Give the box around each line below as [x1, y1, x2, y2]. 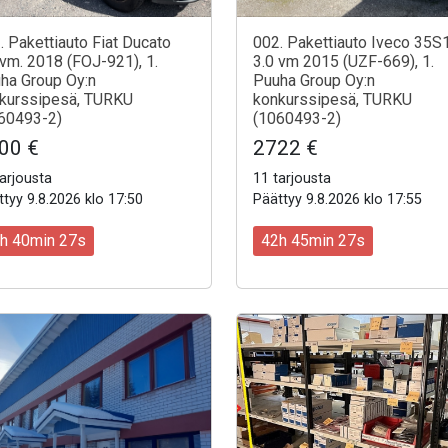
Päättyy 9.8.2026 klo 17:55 [253, 191, 422, 208]
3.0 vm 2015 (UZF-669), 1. [253, 52, 434, 71]
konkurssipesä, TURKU [253, 90, 412, 109]
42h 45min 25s [261, 231, 365, 251]
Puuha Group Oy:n [253, 71, 375, 90]
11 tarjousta [253, 170, 331, 187]
